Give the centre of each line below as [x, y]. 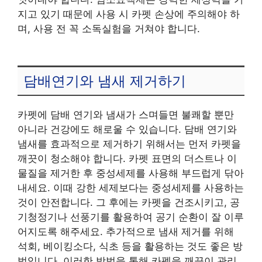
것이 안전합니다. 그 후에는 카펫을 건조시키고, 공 [129, 203]
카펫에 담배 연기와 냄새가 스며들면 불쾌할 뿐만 [126, 115]
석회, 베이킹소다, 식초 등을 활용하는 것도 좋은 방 [130, 247]
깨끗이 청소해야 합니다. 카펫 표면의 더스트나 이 [127, 159]
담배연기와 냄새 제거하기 [105, 81]
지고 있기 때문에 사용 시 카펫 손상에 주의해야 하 [129, 14]
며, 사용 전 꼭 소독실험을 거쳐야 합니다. [109, 28]
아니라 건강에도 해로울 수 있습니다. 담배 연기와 [127, 130]
